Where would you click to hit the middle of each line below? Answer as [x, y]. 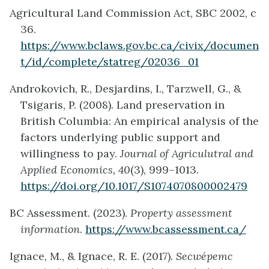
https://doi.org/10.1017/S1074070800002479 [134, 186]
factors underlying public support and [120, 137]
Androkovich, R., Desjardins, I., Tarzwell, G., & [125, 88]
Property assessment [181, 213]
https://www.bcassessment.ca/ [166, 229]
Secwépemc [204, 256]
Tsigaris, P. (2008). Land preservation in [122, 104]
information [50, 229]
